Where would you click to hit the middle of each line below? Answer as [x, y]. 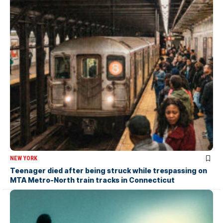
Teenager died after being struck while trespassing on [109, 170]
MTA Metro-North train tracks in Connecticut [92, 180]
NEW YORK [24, 158]
